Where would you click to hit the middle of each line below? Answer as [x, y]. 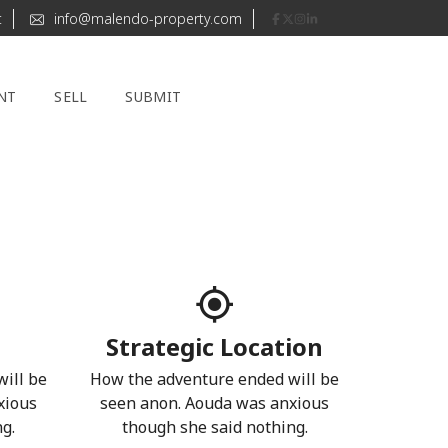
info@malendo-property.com [146, 18]
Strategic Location [215, 346]
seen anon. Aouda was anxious [215, 403]
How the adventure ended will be [215, 379]
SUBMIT [153, 96]
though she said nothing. [214, 427]
